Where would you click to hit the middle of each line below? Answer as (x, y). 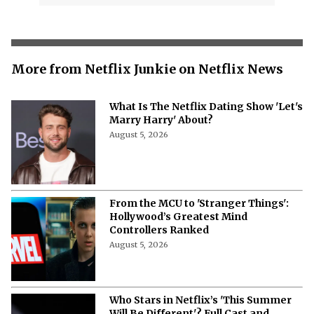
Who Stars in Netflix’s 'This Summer (200, 300)
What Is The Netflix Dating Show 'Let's (206, 107)
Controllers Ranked (159, 230)
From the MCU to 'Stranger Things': (199, 204)
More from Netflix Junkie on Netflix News (147, 69)
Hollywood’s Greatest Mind (178, 217)
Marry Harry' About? (161, 120)
